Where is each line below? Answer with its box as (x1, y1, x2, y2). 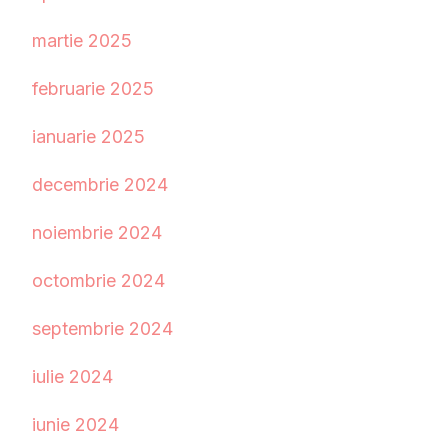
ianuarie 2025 (32, 126, 145, 148)
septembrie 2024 (32, 318, 173, 340)
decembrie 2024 (32, 174, 168, 196)
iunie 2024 (32, 414, 119, 436)
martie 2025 (32, 30, 132, 52)
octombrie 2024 (32, 270, 165, 292)
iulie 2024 (32, 366, 113, 388)
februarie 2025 (32, 78, 154, 100)
